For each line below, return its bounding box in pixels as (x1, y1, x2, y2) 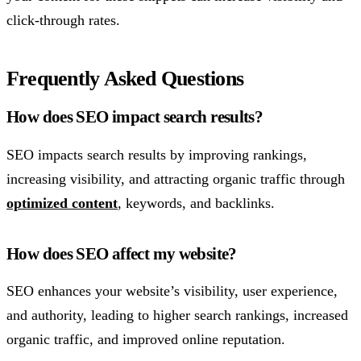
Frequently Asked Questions (6, 66, 244, 90)
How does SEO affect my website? (6, 243, 237, 263)
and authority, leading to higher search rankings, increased (6, 307, 348, 324)
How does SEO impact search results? (6, 106, 263, 126)
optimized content (6, 194, 118, 211)
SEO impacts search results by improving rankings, (6, 146, 307, 163)
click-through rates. (6, 11, 120, 28)
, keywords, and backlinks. (118, 194, 275, 211)
